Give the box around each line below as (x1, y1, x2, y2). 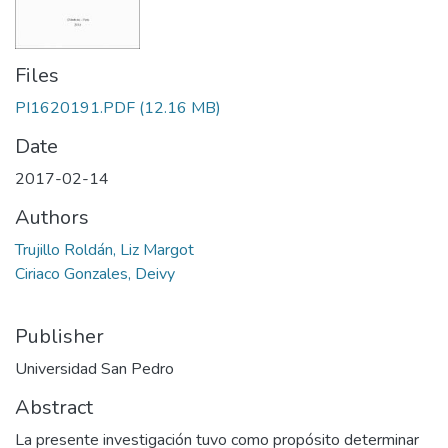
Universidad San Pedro (15, 358, 174, 381)
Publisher (15, 323, 104, 351)
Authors (15, 204, 89, 232)
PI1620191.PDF (15, 97, 135, 120)
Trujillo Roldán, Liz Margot (15, 239, 194, 262)
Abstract (15, 394, 93, 422)
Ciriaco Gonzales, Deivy (15, 263, 175, 286)
